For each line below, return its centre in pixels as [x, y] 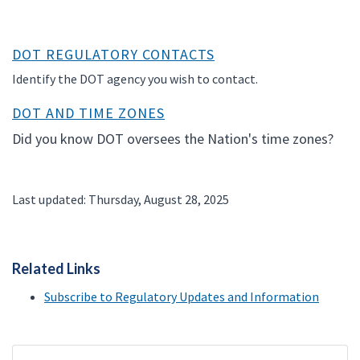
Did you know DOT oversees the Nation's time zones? [173, 138]
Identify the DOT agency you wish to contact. [135, 78]
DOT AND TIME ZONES [88, 112]
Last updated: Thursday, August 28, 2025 [121, 199]
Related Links [56, 268]
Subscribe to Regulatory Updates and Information [182, 296]
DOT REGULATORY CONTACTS [113, 54]
